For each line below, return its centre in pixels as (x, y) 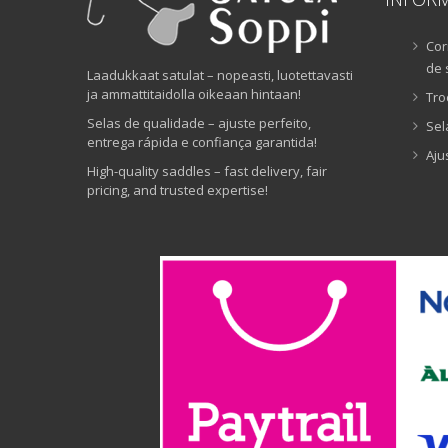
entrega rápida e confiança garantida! (202, 141)
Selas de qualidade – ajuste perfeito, (199, 122)
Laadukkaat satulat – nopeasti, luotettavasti (220, 74)
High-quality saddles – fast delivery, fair (207, 170)
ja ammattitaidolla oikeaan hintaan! (194, 93)
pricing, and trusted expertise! (177, 189)
